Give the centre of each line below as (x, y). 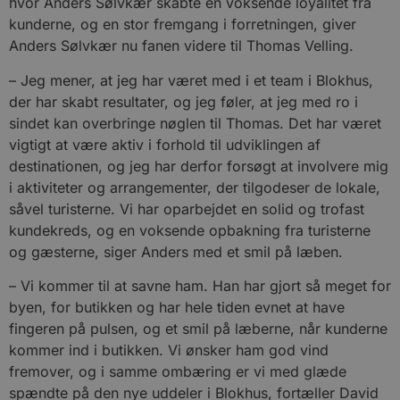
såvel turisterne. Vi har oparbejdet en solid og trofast (187, 208)
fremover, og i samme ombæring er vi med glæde (178, 372)
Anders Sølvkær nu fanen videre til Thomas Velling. (181, 46)
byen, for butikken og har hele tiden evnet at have (177, 308)
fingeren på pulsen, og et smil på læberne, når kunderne (198, 329)
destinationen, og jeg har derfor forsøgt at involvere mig (199, 166)
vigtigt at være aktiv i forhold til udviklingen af (165, 144)
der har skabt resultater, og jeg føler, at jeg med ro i (183, 101)
